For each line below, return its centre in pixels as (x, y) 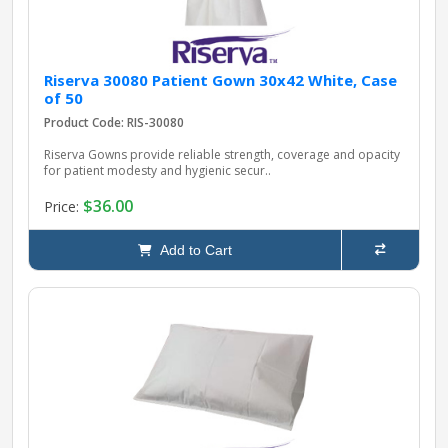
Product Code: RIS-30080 (114, 123)
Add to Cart (192, 250)
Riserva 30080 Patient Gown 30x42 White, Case (220, 80)
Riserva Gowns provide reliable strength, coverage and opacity (222, 155)
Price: (63, 206)
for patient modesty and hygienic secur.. (157, 171)
